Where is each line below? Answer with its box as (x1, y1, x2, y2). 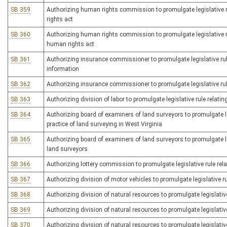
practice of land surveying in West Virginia (47, 121, 162, 128)
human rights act (47, 41, 94, 48)
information (47, 65, 79, 72)
